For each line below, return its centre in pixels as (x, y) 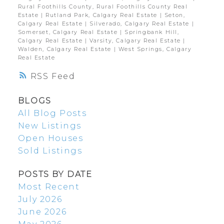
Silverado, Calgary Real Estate (141, 24)
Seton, (175, 15)
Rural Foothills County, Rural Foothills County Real (103, 7)
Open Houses (50, 138)
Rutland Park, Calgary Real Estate (103, 15)
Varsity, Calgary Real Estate (136, 41)
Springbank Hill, (152, 32)
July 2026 (40, 199)
